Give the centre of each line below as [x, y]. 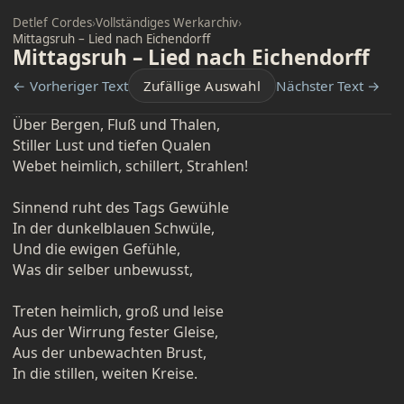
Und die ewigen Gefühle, [96, 249]
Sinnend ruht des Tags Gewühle [121, 207]
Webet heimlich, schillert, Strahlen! [130, 166]
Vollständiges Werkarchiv [167, 23]
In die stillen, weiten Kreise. [105, 373]
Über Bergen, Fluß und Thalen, [116, 124]
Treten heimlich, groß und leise [118, 311]
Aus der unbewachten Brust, [110, 353]
